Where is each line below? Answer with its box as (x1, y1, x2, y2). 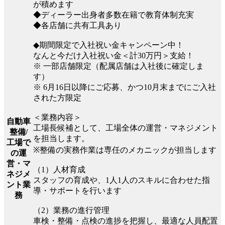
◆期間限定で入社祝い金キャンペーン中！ (33, 40, 184, 49)
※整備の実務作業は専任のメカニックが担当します (33, 145, 216, 154)
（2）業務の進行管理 (33, 205, 109, 214)
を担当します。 (33, 134, 89, 143)
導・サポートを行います (33, 186, 122, 195)
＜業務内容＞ (33, 113, 81, 122)
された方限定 (33, 93, 81, 102)
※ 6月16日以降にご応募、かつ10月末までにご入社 (33, 82, 216, 91)
